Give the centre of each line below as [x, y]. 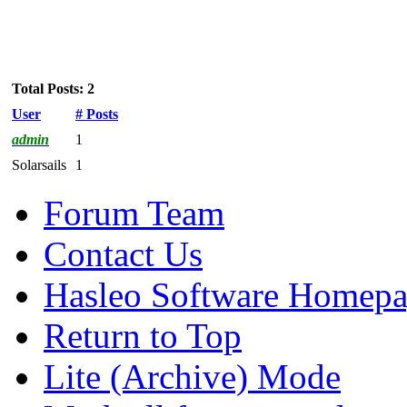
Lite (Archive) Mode [192, 376]
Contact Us [123, 253]
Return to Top [143, 335]
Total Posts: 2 [53, 88]
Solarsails [39, 164]
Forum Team [134, 213]
